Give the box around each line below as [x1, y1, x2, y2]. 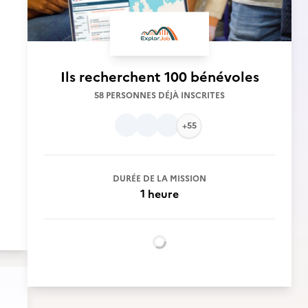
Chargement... [158, 241, 233, 258]
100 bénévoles [164, 67, 259, 87]
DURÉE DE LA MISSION [113, 173, 206, 185]
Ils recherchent [60, 67, 164, 87]
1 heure [140, 186, 179, 202]
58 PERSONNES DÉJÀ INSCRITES [94, 89, 225, 102]
